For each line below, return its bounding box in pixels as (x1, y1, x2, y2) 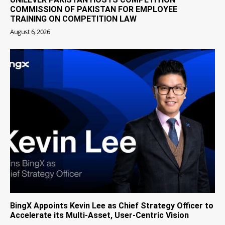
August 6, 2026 (10, 27, 50, 37)
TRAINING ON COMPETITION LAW (10, 14, 137, 24)
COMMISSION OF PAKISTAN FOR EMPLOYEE (10, 5, 177, 15)
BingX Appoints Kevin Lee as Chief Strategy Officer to (10, 200, 213, 210)
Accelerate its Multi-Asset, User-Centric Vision (10, 210, 189, 220)
